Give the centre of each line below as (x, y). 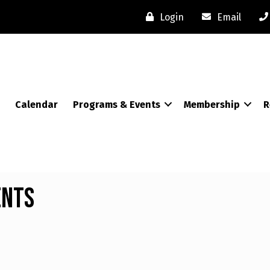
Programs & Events (117, 104)
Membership (212, 104)
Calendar (36, 104)
